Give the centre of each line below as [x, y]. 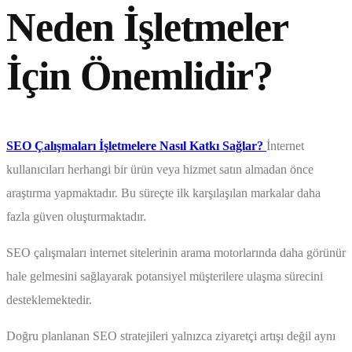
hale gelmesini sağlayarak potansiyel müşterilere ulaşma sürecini [165, 277]
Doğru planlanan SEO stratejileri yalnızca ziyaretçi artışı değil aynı [171, 336]
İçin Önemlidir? [139, 76]
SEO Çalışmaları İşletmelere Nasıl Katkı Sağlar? [135, 146]
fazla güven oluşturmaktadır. [76, 217]
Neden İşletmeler [147, 27]
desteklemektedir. [49, 300]
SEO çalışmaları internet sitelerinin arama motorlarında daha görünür [176, 253]
